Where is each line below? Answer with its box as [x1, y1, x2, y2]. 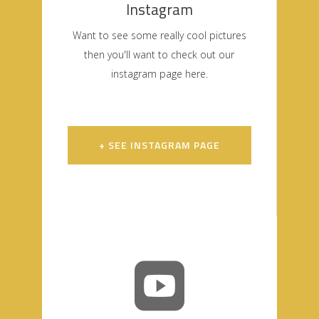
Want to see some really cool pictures [72, 28, 246, 42]
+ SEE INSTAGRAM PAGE [98, 137, 220, 152]
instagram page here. [110, 66, 208, 80]
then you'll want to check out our [84, 47, 234, 61]
